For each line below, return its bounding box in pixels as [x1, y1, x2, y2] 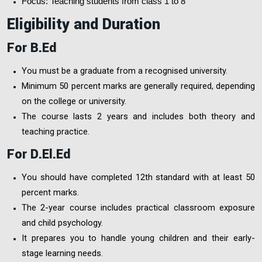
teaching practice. [22, 126, 89, 137]
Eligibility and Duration [7, 13, 160, 35]
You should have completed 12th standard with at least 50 [22, 171, 255, 182]
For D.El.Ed [7, 144, 71, 164]
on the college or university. [22, 95, 126, 106]
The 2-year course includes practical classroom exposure [22, 202, 255, 213]
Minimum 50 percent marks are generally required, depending [22, 80, 255, 91]
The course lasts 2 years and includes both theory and [22, 111, 255, 122]
